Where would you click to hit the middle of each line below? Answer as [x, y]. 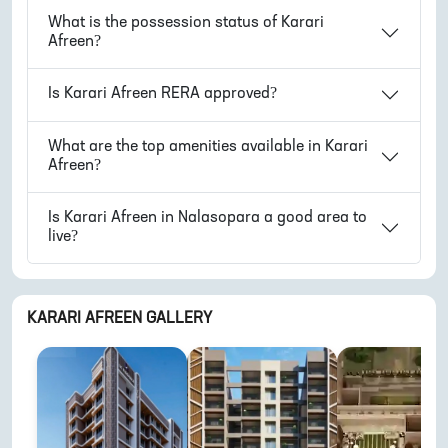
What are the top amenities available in [184, 146]
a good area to [313, 217]
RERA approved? [217, 94]
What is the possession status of [164, 22]
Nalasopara [219, 217]
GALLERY [177, 318]
